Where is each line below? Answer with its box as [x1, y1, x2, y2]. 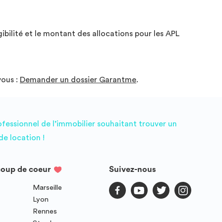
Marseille [33, 183, 62, 191]
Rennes [33, 207, 57, 215]
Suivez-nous [109, 165, 157, 173]
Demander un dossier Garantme [20, 75, 136, 84]
